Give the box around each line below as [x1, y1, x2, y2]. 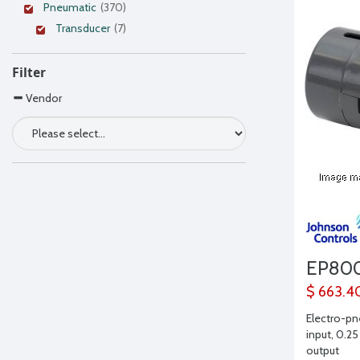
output [306, 343, 339, 358]
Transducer [55, 21, 110, 35]
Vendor [23, 91, 62, 105]
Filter [12, 63, 46, 81]
